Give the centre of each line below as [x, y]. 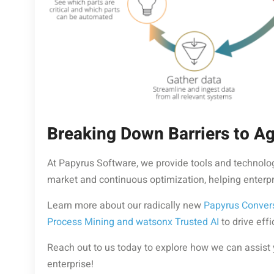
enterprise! [70, 265]
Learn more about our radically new [125, 206]
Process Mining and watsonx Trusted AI [133, 222]
